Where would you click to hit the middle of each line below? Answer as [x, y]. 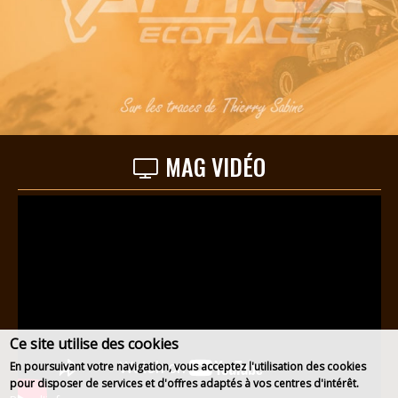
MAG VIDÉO [212, 166]
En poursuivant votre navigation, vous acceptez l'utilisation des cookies [188, 366]
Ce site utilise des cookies [95, 344]
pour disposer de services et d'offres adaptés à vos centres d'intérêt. [185, 383]
